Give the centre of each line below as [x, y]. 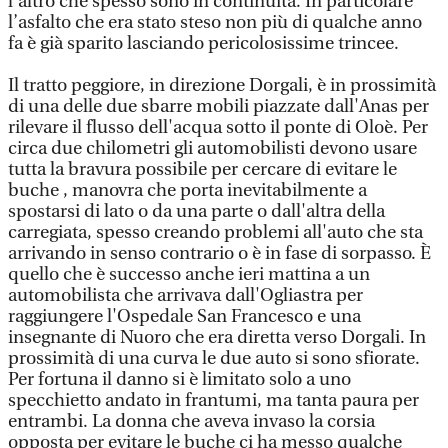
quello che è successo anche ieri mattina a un [189, 274]
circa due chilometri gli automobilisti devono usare [212, 148]
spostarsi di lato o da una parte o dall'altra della [196, 211]
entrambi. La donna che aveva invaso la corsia [191, 421]
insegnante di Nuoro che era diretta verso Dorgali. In [217, 337]
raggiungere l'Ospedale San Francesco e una [184, 316]
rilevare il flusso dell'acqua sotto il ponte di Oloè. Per [218, 127]
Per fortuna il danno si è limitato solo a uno [179, 379]
